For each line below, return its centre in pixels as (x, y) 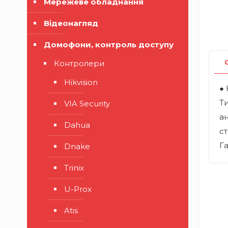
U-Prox (78, 189)
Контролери (79, 63)
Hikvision (81, 82)
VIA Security (87, 104)
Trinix (74, 168)
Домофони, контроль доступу (109, 45)
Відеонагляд (71, 23)
